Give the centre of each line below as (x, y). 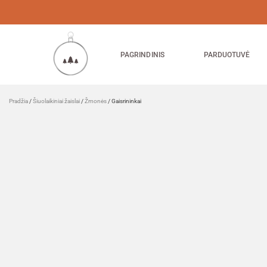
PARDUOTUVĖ (227, 55)
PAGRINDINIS (142, 55)
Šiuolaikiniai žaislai (56, 101)
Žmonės (96, 101)
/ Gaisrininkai (124, 101)
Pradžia (18, 101)
